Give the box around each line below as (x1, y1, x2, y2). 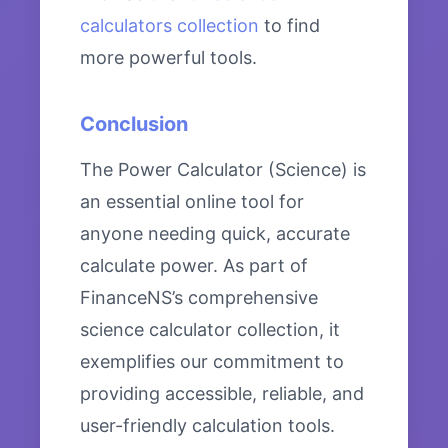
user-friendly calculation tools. (80, 415, 335, 437)
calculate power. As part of (80, 255, 308, 277)
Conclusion (80, 112, 188, 137)
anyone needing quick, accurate (80, 223, 350, 245)
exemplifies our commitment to (80, 351, 344, 373)
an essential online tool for (80, 191, 304, 213)
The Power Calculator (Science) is (80, 159, 366, 181)
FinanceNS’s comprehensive (80, 287, 318, 309)
